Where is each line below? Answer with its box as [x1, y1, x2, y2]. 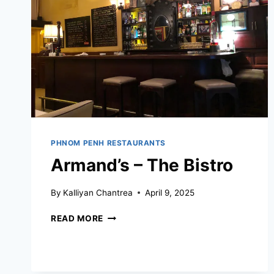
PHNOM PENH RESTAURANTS [51, 138, 166, 148]
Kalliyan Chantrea [63, 187, 133, 198]
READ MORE [51, 213, 104, 223]
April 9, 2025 [145, 187, 195, 198]
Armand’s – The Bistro [51, 155, 233, 176]
